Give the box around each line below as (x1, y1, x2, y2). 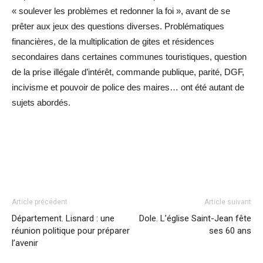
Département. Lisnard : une (12, 213, 114, 224)
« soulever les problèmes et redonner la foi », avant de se (12, 5, 230, 16)
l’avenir (12, 237, 38, 248)
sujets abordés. (12, 97, 70, 107)
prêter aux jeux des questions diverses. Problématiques (12, 21, 224, 31)
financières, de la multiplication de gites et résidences (12, 36, 214, 46)
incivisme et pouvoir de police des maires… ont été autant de (12, 82, 244, 92)
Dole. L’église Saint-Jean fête (139, 213, 251, 224)
